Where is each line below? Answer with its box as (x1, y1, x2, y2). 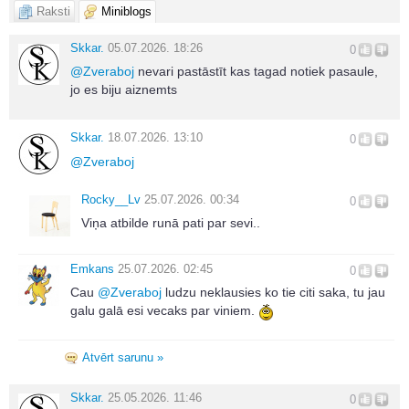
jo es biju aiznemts (70, 82, 177, 98)
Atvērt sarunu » (82, 350, 163, 364)
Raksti (37, 4, 70, 18)
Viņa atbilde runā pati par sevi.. (81, 215, 260, 231)
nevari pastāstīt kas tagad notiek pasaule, (134, 64, 378, 79)
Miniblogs (101, 4, 152, 18)
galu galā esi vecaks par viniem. (70, 303, 258, 319)
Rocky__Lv (81, 192, 141, 206)
